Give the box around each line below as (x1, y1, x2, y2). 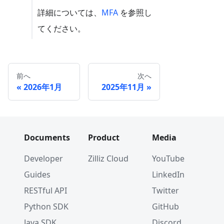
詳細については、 (37, 7, 102, 18)
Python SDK (24, 201, 68, 212)
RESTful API (24, 185, 67, 196)
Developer (24, 153, 63, 164)
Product (88, 132, 119, 143)
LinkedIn (152, 169, 184, 180)
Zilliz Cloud (88, 153, 128, 164)
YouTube (152, 153, 184, 164)
